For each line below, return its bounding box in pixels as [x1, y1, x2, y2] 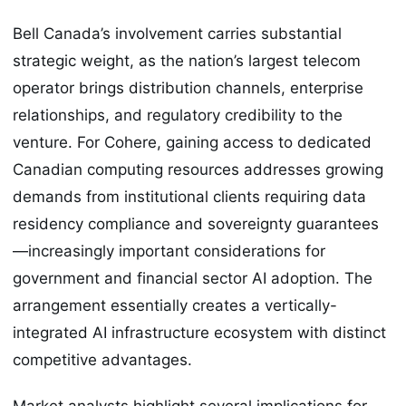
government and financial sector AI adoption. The [13, 269, 372, 288]
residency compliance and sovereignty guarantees [13, 215, 379, 234]
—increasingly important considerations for [13, 242, 325, 261]
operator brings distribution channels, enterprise [13, 79, 363, 98]
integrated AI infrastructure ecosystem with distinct [13, 324, 386, 343]
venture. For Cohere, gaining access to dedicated [13, 133, 372, 152]
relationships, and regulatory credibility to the [13, 106, 343, 125]
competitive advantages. [13, 351, 192, 370]
